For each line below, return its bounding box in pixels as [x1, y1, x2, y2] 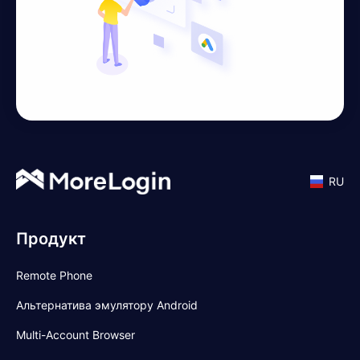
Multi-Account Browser [16, 327, 135, 342]
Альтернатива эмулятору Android [16, 297, 198, 312]
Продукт [16, 228, 86, 248]
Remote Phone [16, 268, 92, 282]
